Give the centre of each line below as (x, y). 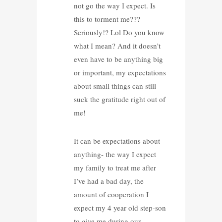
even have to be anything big (118, 59)
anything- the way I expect (115, 154)
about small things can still (115, 85)
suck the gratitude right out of (119, 99)
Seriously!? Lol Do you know (119, 32)
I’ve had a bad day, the (109, 181)
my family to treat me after (115, 167)
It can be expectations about (117, 140)
